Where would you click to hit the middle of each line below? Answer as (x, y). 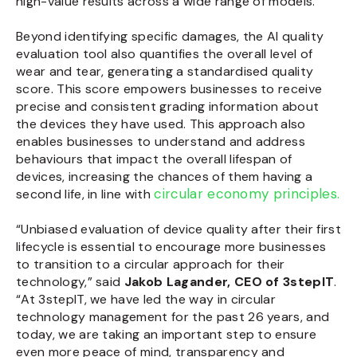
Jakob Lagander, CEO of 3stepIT (229, 282)
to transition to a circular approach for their (151, 264)
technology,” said (70, 282)
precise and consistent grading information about (168, 106)
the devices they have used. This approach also (161, 124)
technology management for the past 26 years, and (173, 317)
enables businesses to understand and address (161, 141)
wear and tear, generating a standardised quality (165, 71)
